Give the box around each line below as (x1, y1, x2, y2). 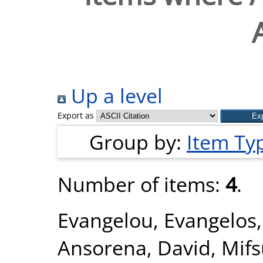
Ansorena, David (58, 234, 211, 261)
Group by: (89, 128, 187, 156)
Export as (58, 110, 94, 121)
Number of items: (58, 170, 225, 198)
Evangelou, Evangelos (58, 206, 257, 234)
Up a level (66, 82, 163, 109)
